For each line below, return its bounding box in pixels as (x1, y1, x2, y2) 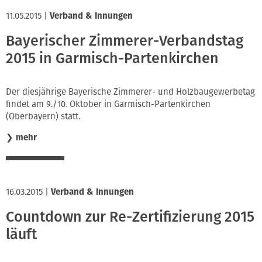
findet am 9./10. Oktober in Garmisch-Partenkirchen (6, 99, 211, 110)
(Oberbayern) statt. (6, 111, 80, 122)
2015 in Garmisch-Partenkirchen (6, 49, 219, 67)
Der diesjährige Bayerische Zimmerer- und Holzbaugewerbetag (6, 87, 255, 98)
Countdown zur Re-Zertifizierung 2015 (6, 208, 254, 226)
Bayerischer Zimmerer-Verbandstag (6, 32, 243, 50)
